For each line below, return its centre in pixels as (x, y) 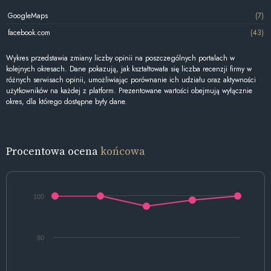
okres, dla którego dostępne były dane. (67, 102)
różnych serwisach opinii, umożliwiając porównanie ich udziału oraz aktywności (131, 80)
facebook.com (29, 32)
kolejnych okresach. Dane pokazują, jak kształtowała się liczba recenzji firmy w (129, 69)
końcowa (123, 151)
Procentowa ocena (53, 151)
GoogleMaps (28, 15)
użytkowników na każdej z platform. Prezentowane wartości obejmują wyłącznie (129, 91)
